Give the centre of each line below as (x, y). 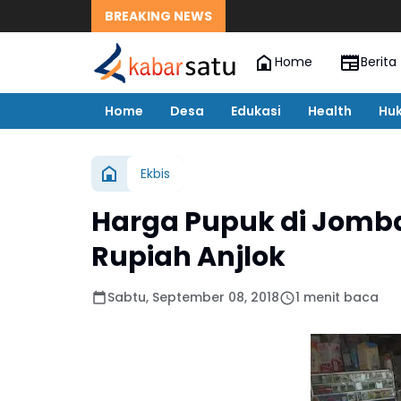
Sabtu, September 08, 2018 (193, 297)
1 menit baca (337, 297)
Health (330, 111)
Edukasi (256, 111)
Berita (378, 62)
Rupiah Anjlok (188, 257)
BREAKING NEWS (158, 16)
